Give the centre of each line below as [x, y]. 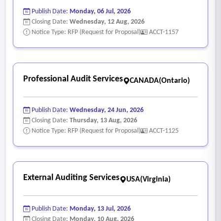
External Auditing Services [71, 178]
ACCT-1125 [164, 131]
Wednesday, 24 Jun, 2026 [107, 110]
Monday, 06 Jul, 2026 [100, 11]
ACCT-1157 [164, 32]
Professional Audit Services [73, 79]
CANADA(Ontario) [160, 81]
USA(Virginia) [148, 179]
